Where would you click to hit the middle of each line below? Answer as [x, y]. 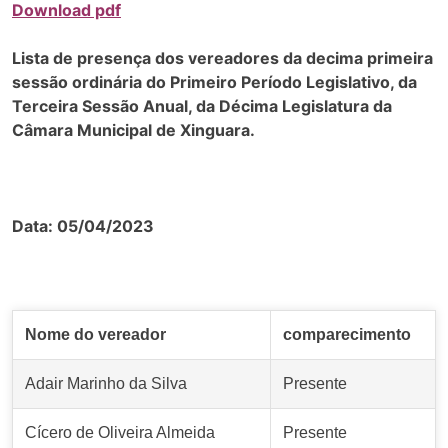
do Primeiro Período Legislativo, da [281, 82]
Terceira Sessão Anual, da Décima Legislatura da [202, 106]
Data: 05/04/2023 [83, 226]
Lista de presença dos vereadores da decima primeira [222, 58]
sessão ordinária [79, 82]
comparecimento [347, 335]
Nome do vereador [95, 335]
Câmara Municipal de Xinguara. [133, 130]
